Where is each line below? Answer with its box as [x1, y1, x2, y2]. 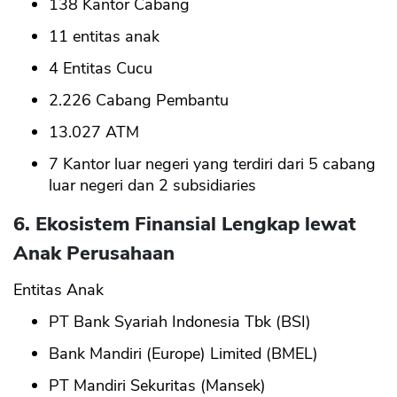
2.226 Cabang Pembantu [49, 90, 229, 112]
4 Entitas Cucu [49, 58, 152, 80]
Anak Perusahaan [13, 240, 175, 268]
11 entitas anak [49, 26, 160, 48]
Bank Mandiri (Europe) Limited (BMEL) [49, 343, 318, 365]
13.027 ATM [49, 121, 139, 144]
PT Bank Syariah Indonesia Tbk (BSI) [49, 311, 311, 333]
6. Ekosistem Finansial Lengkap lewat [13, 211, 356, 238]
